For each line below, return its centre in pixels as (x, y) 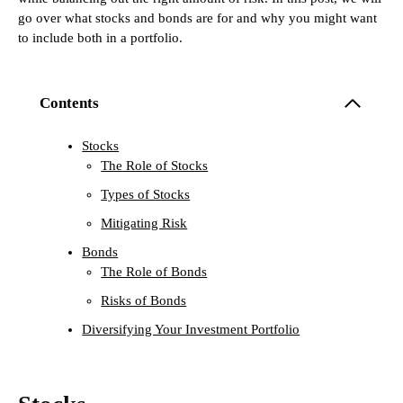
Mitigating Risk (144, 224)
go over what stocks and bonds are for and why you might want (197, 18)
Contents (69, 103)
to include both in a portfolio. (100, 38)
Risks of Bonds (144, 301)
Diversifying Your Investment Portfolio (191, 330)
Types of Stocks (146, 195)
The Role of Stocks (155, 166)
